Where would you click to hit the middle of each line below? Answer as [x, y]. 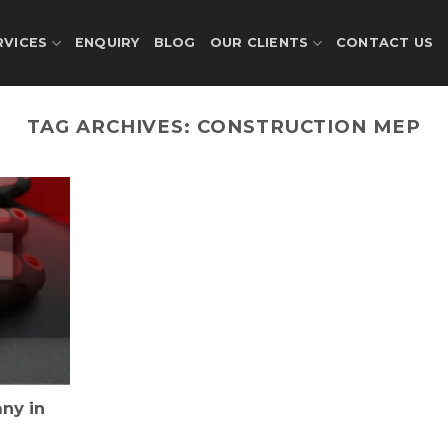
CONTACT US [384, 42]
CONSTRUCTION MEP [309, 126]
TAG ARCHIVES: [112, 126]
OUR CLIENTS [259, 42]
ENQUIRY [107, 42]
